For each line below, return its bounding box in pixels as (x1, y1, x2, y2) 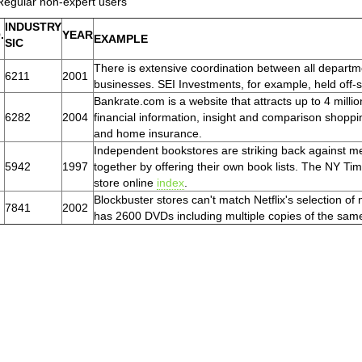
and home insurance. (94, 127, 202, 140)
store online (94, 176, 157, 189)
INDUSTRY (5, 20, 61, 33)
